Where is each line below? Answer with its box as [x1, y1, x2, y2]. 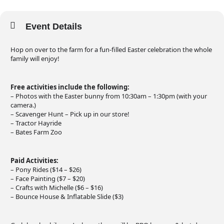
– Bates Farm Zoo [10, 127, 62, 136]
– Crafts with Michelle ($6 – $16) [10, 183, 103, 192]
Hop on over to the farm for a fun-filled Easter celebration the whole [10, 45, 212, 54]
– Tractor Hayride [10, 118, 61, 127]
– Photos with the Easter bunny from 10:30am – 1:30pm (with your [10, 91, 207, 100]
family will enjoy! [10, 54, 61, 63]
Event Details [25, 21, 82, 31]
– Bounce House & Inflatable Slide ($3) [10, 192, 123, 201]
